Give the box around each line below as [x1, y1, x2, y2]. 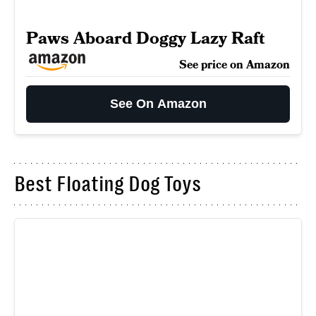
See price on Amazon [179, 57, 290, 73]
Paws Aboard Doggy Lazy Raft [26, 27, 265, 50]
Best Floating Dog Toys [14, 172, 201, 196]
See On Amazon [109, 97, 207, 111]
